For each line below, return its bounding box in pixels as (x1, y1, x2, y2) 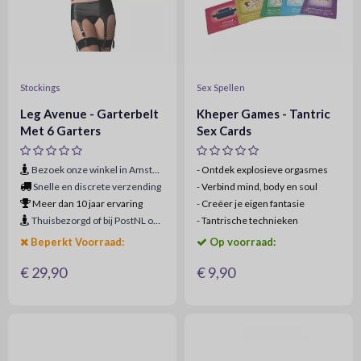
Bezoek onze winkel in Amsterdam (31, 164, 152, 176)
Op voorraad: (210, 235, 276, 248)
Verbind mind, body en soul (200, 180, 317, 193)
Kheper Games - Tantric (197, 106, 330, 121)
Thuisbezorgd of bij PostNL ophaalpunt (31, 214, 153, 226)
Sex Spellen (197, 82, 245, 93)
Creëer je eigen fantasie (200, 197, 305, 210)
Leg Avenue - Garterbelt (20, 106, 159, 121)
